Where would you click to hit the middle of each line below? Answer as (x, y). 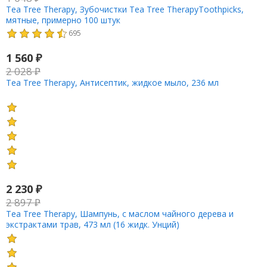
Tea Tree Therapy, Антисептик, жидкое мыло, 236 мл (112, 83)
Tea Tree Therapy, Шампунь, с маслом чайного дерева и (119, 214)
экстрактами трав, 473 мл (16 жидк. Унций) (92, 225)
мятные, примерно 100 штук (63, 20)
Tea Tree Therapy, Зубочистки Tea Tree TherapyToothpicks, (125, 9)
